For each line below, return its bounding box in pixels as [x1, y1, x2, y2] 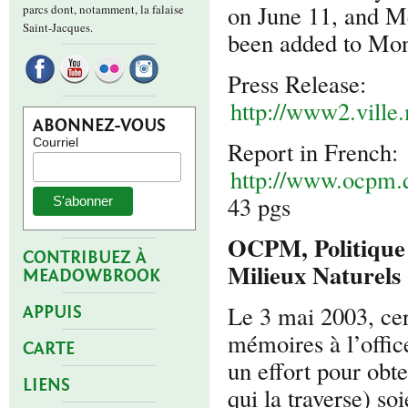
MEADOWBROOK [23, 265, 160, 287]
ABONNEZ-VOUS [33, 116, 166, 136]
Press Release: [228, 67, 366, 99]
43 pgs [228, 190, 291, 222]
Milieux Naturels [228, 257, 401, 292]
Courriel [33, 135, 78, 149]
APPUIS [23, 301, 82, 323]
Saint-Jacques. [23, 19, 93, 36]
